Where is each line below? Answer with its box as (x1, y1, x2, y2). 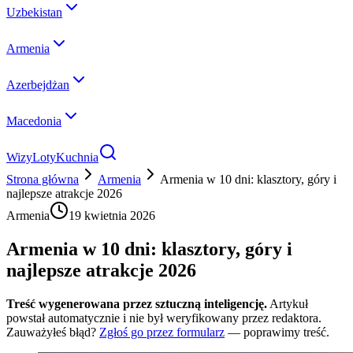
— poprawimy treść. (228, 325, 329, 339)
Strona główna (6, 173, 79, 186)
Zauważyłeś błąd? (6, 325, 96, 339)
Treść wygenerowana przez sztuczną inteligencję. (6, 296, 267, 310)
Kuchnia (56, 150, 98, 164)
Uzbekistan (6, 6, 62, 19)
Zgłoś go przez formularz (99, 325, 225, 339)
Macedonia (6, 114, 61, 128)
